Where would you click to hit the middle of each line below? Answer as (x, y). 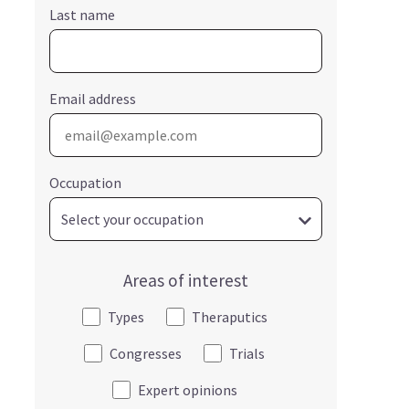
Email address (92, 98)
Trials (247, 353)
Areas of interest (185, 280)
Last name (82, 14)
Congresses (146, 353)
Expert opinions (187, 389)
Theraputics (229, 316)
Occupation (85, 182)
